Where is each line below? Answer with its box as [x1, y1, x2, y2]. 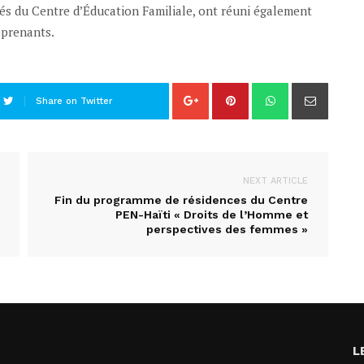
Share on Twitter [35, 95, 112, 106]
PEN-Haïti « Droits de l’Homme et [115, 207, 308, 221]
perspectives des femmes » [146, 222, 308, 236]
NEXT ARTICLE [243, 175, 308, 186]
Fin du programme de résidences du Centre [54, 193, 308, 206]
